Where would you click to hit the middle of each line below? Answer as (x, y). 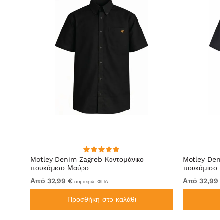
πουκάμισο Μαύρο (60, 168)
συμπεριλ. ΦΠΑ (90, 181)
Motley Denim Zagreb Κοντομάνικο (87, 159)
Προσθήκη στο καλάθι (102, 199)
